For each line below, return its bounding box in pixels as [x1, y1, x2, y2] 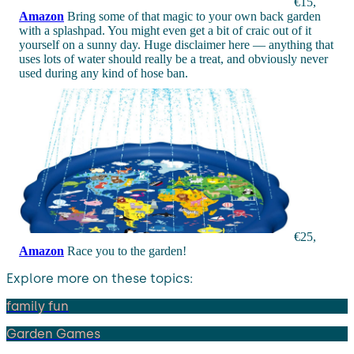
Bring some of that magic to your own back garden [64, 9, 321, 23]
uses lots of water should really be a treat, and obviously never [19, 51, 328, 66]
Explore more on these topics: [6, 270, 193, 286]
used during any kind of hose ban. [19, 66, 188, 80]
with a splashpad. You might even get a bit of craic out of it [19, 23, 311, 37]
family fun [6, 298, 69, 314]
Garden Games [6, 326, 100, 341]
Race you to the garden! [64, 243, 186, 258]
